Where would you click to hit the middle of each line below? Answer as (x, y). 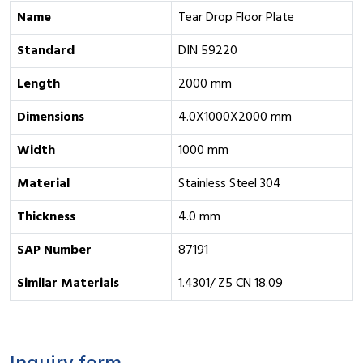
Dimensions (51, 117)
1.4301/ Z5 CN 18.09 (231, 284)
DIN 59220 (208, 51)
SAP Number (54, 250)
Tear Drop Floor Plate (236, 18)
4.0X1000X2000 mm (235, 117)
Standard (46, 51)
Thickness (46, 217)
